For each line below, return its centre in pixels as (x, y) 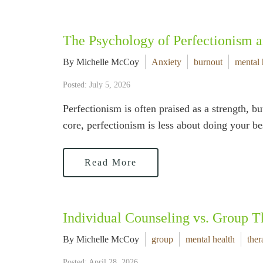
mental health (210, 239)
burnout (208, 62)
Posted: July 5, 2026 (97, 85)
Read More (111, 162)
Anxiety (166, 62)
